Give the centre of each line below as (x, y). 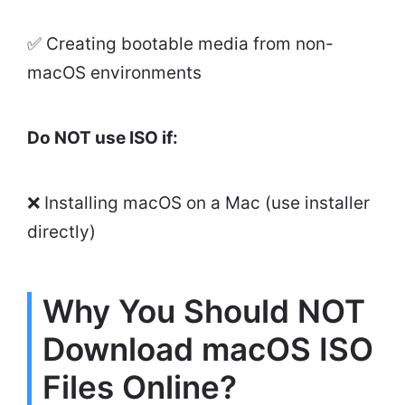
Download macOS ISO (208, 348)
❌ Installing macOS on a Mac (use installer (198, 202)
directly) (64, 231)
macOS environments (117, 72)
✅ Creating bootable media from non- (180, 43)
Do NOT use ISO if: (103, 137)
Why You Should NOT (204, 311)
